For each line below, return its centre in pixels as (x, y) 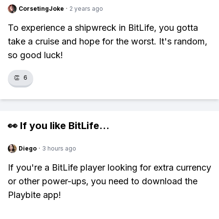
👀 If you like (38, 126)
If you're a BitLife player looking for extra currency (109, 167)
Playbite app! (34, 195)
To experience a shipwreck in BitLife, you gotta (103, 28)
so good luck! (35, 55)
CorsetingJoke (41, 9)
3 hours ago (59, 148)
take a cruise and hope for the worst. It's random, (108, 41)
